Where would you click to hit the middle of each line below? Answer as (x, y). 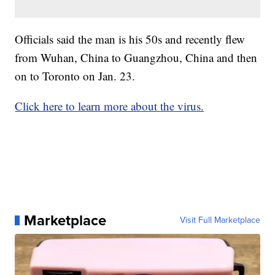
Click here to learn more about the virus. (110, 106)
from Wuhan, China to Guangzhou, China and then (136, 58)
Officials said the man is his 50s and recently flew (130, 39)
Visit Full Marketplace (220, 220)
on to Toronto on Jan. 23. (75, 76)
